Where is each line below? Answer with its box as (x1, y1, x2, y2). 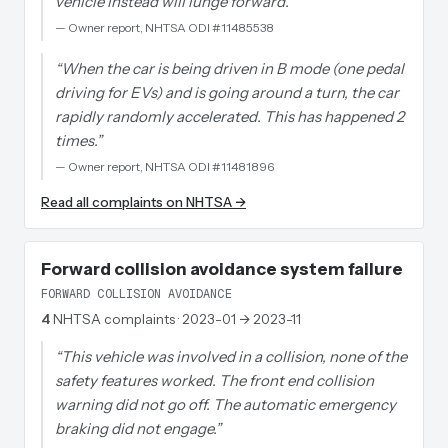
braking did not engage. (55, 419, 215, 438)
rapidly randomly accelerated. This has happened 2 (55, 107, 404, 126)
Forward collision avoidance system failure (41, 259, 403, 279)
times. (55, 131, 96, 150)
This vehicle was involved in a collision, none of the (61, 347, 407, 366)
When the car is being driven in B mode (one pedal (61, 59, 404, 78)
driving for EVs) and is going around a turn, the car (55, 83, 399, 102)
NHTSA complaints (53, 311, 175, 327)
